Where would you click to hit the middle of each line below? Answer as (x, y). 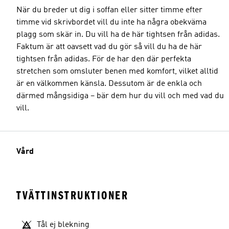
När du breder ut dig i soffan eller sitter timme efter (109, 10)
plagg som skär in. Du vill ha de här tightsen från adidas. (118, 35)
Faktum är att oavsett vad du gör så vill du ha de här (109, 47)
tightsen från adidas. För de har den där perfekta (104, 59)
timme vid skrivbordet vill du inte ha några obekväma (111, 22)
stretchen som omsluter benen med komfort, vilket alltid (117, 71)
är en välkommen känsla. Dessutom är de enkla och (109, 84)
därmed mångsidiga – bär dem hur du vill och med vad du (120, 96)
